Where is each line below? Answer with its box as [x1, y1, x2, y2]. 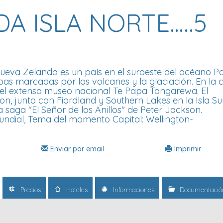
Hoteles [64, 185, 88, 194]
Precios [18, 185, 41, 194]
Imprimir [172, 144, 201, 153]
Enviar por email [48, 144, 104, 153]
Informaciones [111, 185, 154, 194]
